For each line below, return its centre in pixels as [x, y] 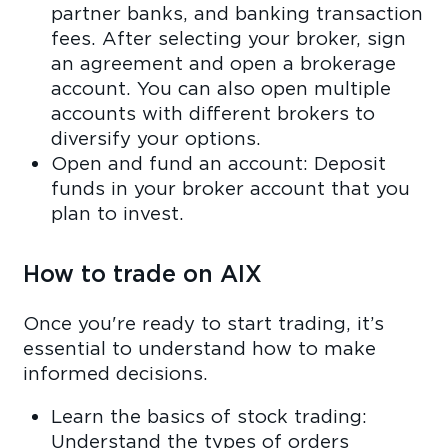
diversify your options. [155, 137]
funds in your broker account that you [230, 187]
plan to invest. [117, 212]
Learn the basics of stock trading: [208, 416]
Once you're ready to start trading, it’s [204, 322]
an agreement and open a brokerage [223, 62]
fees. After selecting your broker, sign [228, 37]
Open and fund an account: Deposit [218, 162]
